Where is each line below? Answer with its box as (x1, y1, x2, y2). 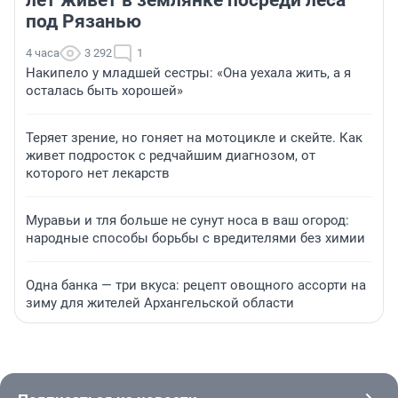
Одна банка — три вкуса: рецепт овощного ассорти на (26, 277, 366, 294)
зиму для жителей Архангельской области (26, 295, 294, 312)
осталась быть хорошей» (26, 83, 183, 99)
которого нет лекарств (26, 165, 170, 182)
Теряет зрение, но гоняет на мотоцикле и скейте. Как (26, 130, 362, 147)
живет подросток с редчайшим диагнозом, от (26, 147, 315, 164)
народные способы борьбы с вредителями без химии (26, 230, 365, 247)
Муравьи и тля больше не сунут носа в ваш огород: (26, 212, 349, 229)
